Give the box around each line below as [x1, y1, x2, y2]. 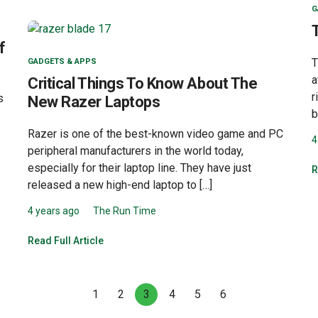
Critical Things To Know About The [28, 75, 258, 93]
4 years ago [28, 205, 79, 217]
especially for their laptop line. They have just [28, 161, 251, 175]
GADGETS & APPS [28, 57, 97, 67]
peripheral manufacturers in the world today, [28, 144, 243, 158]
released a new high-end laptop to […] [28, 178, 212, 192]
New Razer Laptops [28, 93, 160, 111]
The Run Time [93, 205, 156, 217]
